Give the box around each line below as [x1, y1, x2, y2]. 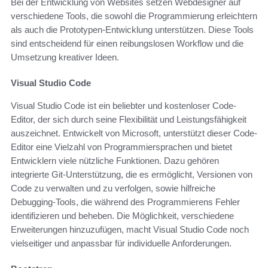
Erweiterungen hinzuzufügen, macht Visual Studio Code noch [11, 224, 249, 235]
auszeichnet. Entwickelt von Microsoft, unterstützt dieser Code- [11, 128, 257, 139]
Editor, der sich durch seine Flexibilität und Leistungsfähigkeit [11, 114, 246, 125]
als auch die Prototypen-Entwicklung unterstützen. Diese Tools [11, 25, 254, 35]
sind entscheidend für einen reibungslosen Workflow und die [11, 38, 243, 49]
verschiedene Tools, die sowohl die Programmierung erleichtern [11, 11, 257, 22]
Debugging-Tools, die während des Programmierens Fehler [11, 197, 240, 208]
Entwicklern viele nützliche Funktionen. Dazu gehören [11, 156, 219, 166]
